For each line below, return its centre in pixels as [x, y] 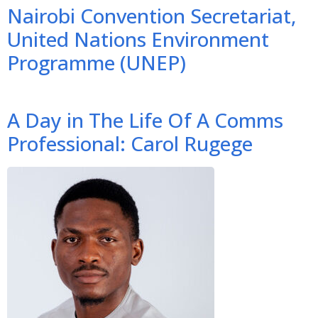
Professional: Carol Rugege [130, 143]
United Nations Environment [138, 39]
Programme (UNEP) [97, 62]
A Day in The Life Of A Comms [145, 120]
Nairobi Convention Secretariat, [152, 15]
